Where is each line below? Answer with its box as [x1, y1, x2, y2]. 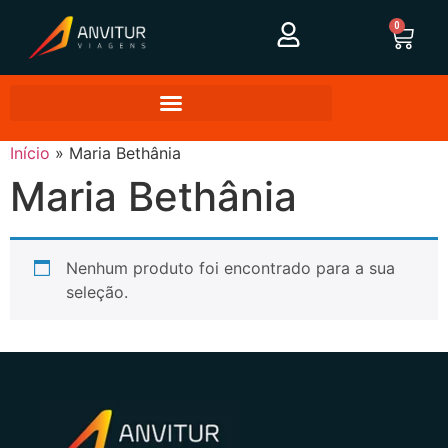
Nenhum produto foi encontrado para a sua [66, 258, 395, 279]
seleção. [66, 282, 128, 303]
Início [10, 143, 50, 164]
